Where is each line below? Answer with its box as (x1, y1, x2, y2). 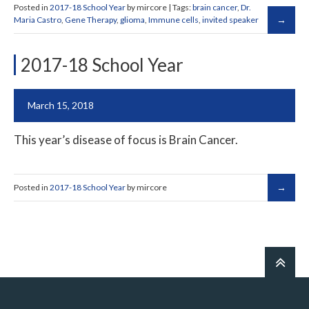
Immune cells (148, 14, 199, 25)
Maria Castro (14, 14, 61, 25)
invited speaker (202, 14, 259, 25)
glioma (120, 14, 145, 25)
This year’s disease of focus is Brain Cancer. (14, 132, 238, 147)
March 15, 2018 (28, 99, 94, 111)
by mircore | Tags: (126, 1, 192, 12)
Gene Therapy (65, 14, 117, 25)
